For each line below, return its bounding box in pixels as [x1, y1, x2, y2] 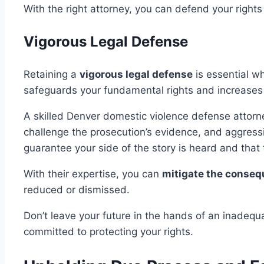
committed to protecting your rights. [24, 226, 193, 238]
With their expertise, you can [24, 168, 162, 180]
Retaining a [24, 68, 80, 81]
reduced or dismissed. [24, 184, 130, 196]
